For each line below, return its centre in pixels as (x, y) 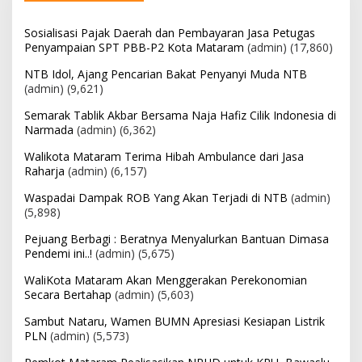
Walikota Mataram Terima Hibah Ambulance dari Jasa (164, 156)
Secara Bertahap (68, 294)
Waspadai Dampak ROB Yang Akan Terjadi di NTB (156, 197)
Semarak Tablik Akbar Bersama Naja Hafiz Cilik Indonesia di (180, 115)
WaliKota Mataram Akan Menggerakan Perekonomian (166, 280)
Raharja (44, 170)
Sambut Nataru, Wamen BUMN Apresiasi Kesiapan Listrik (175, 321)
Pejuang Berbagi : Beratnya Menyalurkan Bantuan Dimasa (177, 238)
